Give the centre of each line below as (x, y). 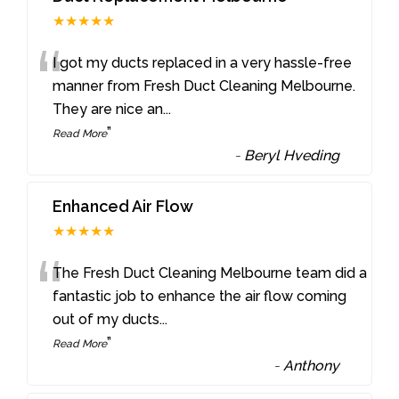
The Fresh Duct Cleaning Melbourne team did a (210, 273)
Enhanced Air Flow (123, 207)
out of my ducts (106, 320)
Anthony (312, 366)
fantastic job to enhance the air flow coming (200, 297)
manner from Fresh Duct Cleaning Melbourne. (204, 85)
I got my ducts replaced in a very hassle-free (203, 62)
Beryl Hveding (292, 155)
